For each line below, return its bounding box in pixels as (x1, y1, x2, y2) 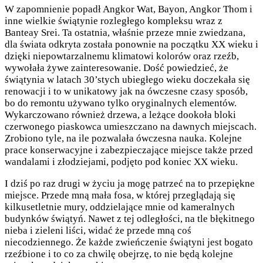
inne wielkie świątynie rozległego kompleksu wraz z (5, 15, 222, 27)
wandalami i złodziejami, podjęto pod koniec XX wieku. (5, 156, 238, 168)
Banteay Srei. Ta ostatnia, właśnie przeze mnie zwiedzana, (5, 27, 245, 39)
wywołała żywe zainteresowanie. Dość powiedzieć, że (5, 62, 228, 74)
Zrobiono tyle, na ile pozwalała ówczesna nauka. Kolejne (5, 133, 242, 144)
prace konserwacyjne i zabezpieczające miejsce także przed (5, 144, 253, 156)
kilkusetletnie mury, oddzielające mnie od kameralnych (5, 201, 235, 213)
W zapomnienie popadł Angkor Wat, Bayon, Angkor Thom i (5, 4, 252, 15)
